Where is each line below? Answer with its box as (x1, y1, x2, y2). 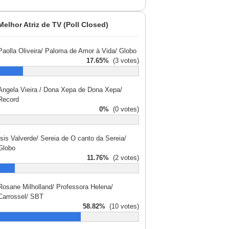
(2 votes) (109, 154, 139, 162)
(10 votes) (105, 202, 139, 210)
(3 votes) (109, 57, 139, 64)
